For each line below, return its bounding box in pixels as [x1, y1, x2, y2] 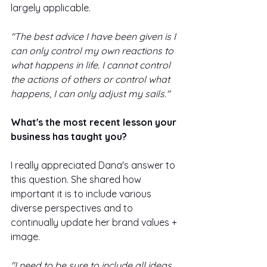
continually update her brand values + [11, 216, 179, 228]
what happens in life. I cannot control [11, 58, 173, 71]
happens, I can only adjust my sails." [11, 87, 170, 100]
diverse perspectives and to [11, 201, 135, 214]
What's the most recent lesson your [11, 116, 179, 128]
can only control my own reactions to [11, 44, 176, 57]
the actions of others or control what [11, 73, 172, 85]
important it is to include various [11, 187, 154, 200]
